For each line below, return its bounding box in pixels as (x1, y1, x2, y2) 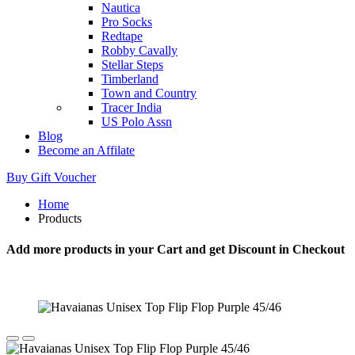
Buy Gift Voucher (6, 170, 96, 184)
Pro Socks (101, 14, 152, 29)
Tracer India (101, 100, 162, 114)
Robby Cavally (101, 43, 177, 57)
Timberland (101, 71, 158, 86)
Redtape (101, 29, 143, 43)
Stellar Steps (101, 57, 163, 71)
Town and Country (101, 86, 197, 100)
